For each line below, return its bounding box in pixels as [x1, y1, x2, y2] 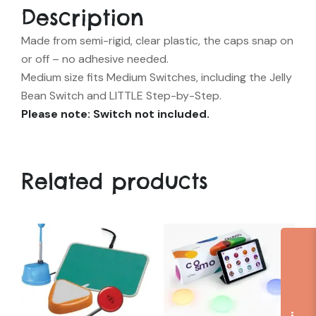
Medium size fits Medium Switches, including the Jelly [21, 70, 292, 85]
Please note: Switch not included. [21, 107, 209, 122]
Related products [21, 168, 208, 195]
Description [21, 4, 144, 32]
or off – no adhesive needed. [21, 51, 169, 67]
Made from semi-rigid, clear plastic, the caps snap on [21, 33, 293, 49]
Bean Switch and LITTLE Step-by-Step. [21, 88, 221, 104]
